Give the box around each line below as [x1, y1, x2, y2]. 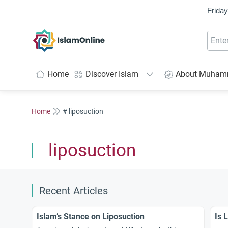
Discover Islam [85, 69, 138, 79]
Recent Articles [39, 185, 108, 197]
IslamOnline [69, 29, 112, 39]
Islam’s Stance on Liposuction [37, 212, 145, 221]
